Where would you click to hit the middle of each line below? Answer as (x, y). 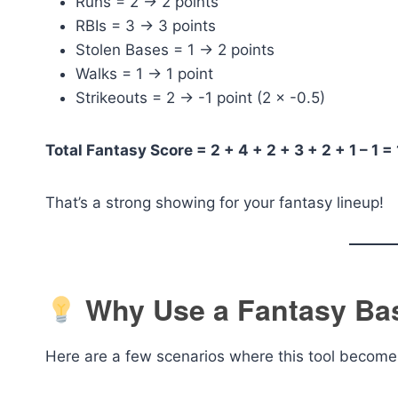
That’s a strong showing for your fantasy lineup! (215, 203)
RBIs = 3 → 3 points (146, 26)
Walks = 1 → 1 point (144, 74)
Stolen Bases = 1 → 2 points (175, 50)
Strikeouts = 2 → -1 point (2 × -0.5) (200, 98)
